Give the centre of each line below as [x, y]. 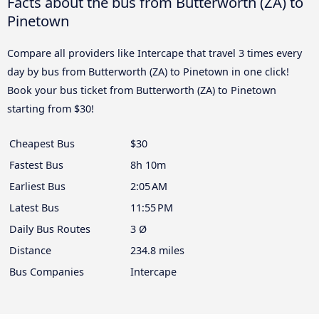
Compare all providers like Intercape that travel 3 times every [155, 53]
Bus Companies [47, 272]
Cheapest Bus [42, 144]
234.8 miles [157, 251]
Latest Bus [34, 208]
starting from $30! [51, 109]
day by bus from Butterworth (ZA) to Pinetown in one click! [148, 72]
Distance [30, 251]
